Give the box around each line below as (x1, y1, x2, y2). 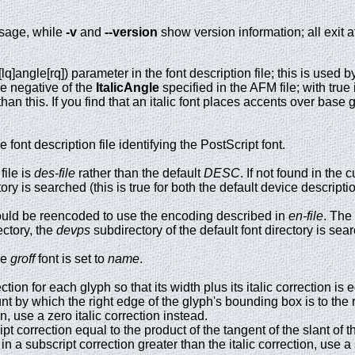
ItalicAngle (96, 81, 159, 95)
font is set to (35, 252, 108, 266)
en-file (288, 209, 323, 223)
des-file (34, 166, 75, 181)
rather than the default (75, 166, 204, 181)
